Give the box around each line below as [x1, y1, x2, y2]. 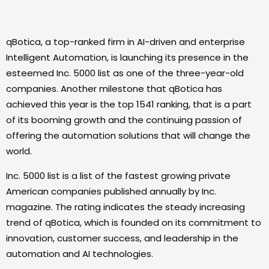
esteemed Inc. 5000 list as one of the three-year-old [6, 67, 244, 79]
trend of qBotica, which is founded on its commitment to [6, 216, 261, 229]
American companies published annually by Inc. [6, 185, 216, 198]
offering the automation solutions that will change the [6, 129, 250, 142]
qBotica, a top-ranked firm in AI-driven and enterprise [6, 35, 245, 48]
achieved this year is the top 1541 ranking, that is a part [6, 98, 252, 110]
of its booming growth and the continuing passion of [6, 113, 242, 126]
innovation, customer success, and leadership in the [6, 232, 238, 244]
